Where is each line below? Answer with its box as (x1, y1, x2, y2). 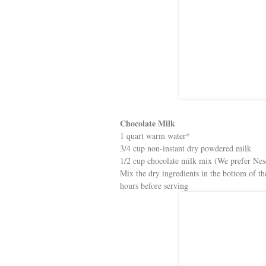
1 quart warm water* (120, 130, 190, 141)
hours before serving (120, 180, 188, 191)
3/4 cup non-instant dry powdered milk (120, 142, 251, 154)
